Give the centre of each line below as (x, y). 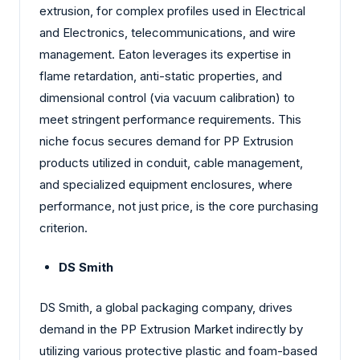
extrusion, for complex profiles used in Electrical (172, 10)
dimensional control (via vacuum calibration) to (167, 97)
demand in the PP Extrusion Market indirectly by (171, 329)
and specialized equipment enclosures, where (166, 184)
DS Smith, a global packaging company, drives (166, 307)
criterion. (63, 227)
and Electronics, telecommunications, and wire (168, 32)
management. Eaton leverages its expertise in (165, 54)
